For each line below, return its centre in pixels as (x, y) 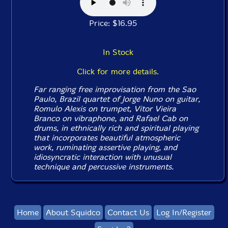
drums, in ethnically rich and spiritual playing (116, 128)
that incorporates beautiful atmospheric (107, 137)
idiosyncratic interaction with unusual (103, 157)
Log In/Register (184, 212)
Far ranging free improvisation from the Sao (115, 89)
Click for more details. (118, 71)
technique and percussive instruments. (104, 166)
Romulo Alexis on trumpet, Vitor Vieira (105, 108)
